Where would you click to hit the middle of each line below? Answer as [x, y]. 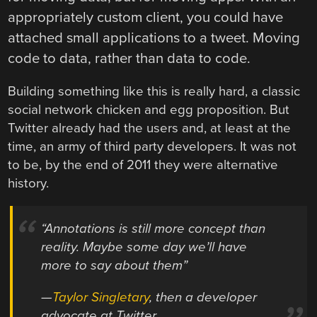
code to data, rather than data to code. [129, 59]
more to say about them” [115, 266]
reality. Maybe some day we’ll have [144, 247]
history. [29, 184]
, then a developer [203, 297]
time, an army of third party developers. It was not [152, 147]
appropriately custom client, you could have [146, 18]
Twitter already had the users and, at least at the [150, 128]
